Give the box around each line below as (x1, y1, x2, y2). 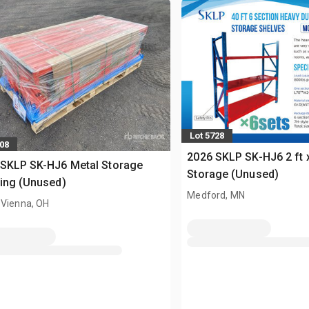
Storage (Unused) (187, 167, 279, 181)
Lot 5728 (190, 130, 225, 141)
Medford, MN (187, 189, 245, 201)
